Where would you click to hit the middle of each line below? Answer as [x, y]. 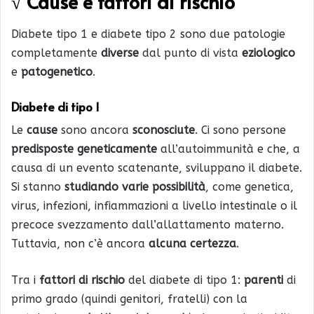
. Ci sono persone [240, 130]
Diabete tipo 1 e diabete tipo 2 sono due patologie [148, 34]
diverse [120, 53]
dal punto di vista [190, 53]
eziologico [268, 53]
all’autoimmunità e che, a [228, 149]
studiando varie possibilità [135, 187]
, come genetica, [250, 187]
